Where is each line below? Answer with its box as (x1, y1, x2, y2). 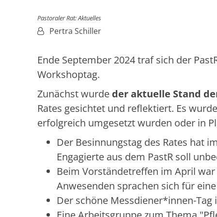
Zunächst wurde (37, 87, 112, 101)
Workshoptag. (37, 68, 100, 81)
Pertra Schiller (49, 26, 101, 37)
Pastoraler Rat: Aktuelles (37, 14, 101, 23)
